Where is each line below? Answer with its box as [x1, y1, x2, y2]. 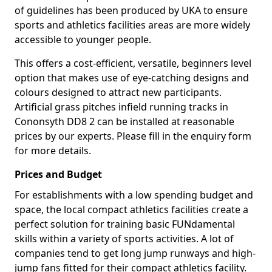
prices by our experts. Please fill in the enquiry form [15, 129, 251, 143]
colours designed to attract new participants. [15, 86, 222, 99]
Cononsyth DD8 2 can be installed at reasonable [15, 115, 234, 128]
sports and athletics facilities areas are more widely [15, 18, 250, 32]
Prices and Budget [15, 168, 102, 181]
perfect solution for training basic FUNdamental [15, 217, 235, 231]
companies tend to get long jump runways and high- [15, 246, 256, 260]
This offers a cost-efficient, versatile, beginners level [15, 56, 251, 70]
